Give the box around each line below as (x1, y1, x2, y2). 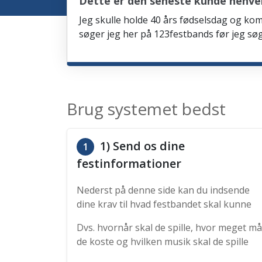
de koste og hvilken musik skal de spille (77, 235, 249, 248)
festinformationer (77, 156, 181, 171)
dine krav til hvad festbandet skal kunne (77, 198, 251, 211)
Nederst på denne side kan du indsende (77, 184, 250, 196)
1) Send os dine (97, 138, 185, 154)
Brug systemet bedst (67, 98, 226, 120)
